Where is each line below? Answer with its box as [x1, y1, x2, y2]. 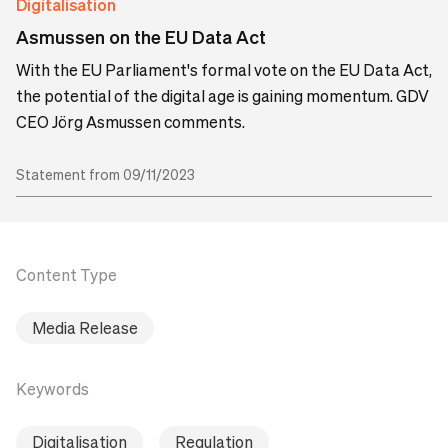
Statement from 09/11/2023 [16, 164, 195, 183]
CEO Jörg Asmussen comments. [16, 110, 245, 132]
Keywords [16, 377, 89, 399]
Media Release [32, 316, 138, 338]
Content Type [16, 263, 117, 285]
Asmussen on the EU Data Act [16, 24, 266, 48]
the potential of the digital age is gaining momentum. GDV [16, 84, 429, 106]
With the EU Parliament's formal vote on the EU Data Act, [16, 58, 432, 80]
